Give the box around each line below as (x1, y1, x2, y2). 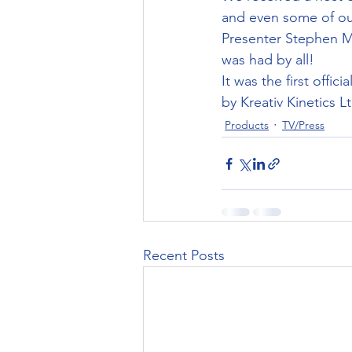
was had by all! (222, 51, 314, 68)
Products (225, 117, 269, 132)
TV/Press (282, 117, 324, 132)
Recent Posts (143, 247, 225, 264)
